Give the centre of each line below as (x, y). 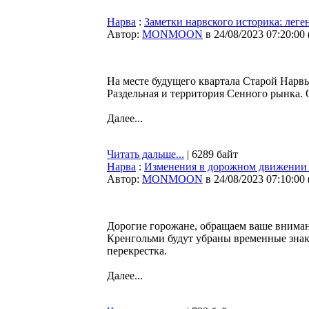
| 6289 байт (211, 154)
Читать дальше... (146, 154)
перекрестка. (137, 251)
